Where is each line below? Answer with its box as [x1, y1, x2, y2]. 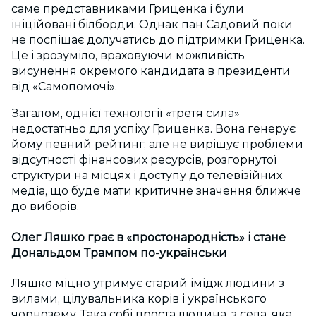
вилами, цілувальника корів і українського [11, 291, 267, 305]
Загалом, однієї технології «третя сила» [11, 107, 240, 121]
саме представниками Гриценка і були [11, 2, 244, 16]
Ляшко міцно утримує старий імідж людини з [11, 276, 284, 290]
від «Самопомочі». [11, 80, 117, 94]
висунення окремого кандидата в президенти [11, 64, 291, 78]
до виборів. [11, 200, 79, 214]
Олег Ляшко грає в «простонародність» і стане [11, 230, 286, 244]
